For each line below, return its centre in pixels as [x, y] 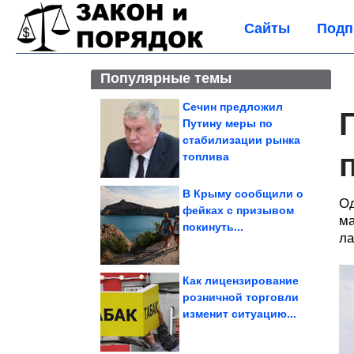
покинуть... [213, 227]
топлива [206, 156]
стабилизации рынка [241, 140]
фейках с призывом [238, 210]
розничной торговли [241, 297]
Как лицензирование [241, 281]
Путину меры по [228, 123]
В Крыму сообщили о [243, 194]
